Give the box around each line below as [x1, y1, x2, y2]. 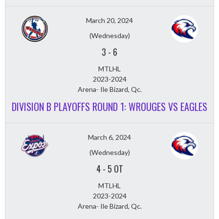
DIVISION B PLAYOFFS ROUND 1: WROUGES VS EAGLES [12, 99, 207, 114]
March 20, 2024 [86, 16, 133, 25]
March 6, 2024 [88, 133, 131, 142]
